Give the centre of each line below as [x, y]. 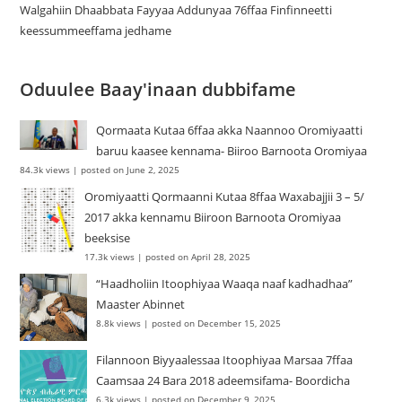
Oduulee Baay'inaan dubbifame [158, 89]
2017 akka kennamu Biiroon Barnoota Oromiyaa [213, 217]
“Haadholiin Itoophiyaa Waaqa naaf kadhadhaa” [225, 283]
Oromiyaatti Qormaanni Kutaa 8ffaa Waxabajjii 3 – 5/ [225, 196]
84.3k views [45, 169]
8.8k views [119, 323]
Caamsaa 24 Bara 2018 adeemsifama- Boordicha [223, 380]
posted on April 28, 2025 [198, 256]
